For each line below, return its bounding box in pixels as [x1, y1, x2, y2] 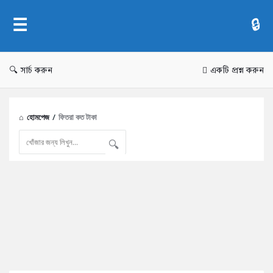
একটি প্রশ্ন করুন [210, 66, 264, 75]
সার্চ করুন [21, 66, 52, 75]
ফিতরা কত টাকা [58, 112, 97, 122]
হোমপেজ [27, 112, 49, 122]
